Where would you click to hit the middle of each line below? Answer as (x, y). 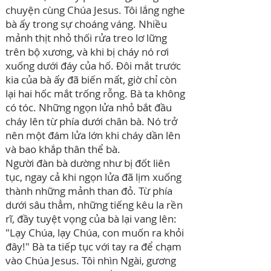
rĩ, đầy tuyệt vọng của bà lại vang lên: (91, 219)
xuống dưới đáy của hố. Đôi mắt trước (93, 66)
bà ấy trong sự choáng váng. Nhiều (86, 24)
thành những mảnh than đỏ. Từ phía (89, 191)
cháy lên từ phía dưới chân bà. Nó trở (91, 121)
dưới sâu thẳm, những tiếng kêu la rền (94, 205)
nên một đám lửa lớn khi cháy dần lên (93, 135)
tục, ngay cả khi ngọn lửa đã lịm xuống (93, 177)
